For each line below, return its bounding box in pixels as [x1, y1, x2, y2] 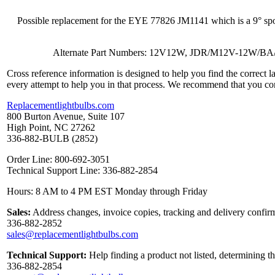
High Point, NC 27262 [7, 122, 95, 133]
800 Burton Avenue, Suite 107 [7, 111, 125, 122]
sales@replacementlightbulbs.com [7, 229, 138, 240]
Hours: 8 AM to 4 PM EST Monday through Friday [7, 186, 207, 197]
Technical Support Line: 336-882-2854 [7, 165, 158, 176]
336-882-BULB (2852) [7, 133, 98, 144]
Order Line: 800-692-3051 [7, 154, 110, 165]
